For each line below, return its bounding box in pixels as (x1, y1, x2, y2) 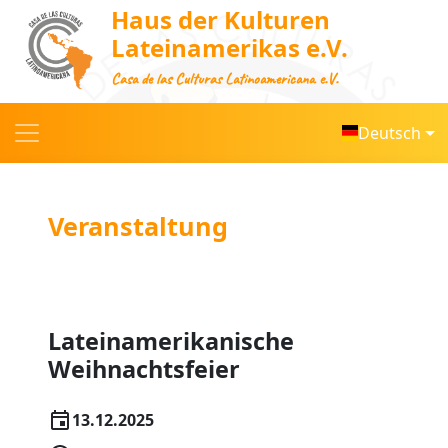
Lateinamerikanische (48, 325, 294, 358)
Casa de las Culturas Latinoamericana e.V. (110, 69, 338, 90)
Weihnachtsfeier (48, 353, 240, 386)
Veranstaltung (48, 209, 228, 244)
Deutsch (358, 122, 422, 145)
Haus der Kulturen (110, 3, 330, 37)
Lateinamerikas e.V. (110, 31, 348, 65)
